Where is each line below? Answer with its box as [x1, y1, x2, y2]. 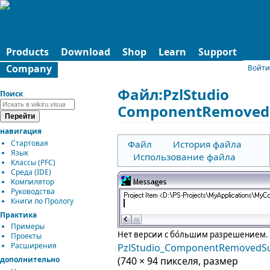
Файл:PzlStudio [118, 84, 230, 104]
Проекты [11, 231, 42, 242]
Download [61, 45, 110, 58]
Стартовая [11, 137, 48, 148]
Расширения [11, 240, 57, 251]
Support [198, 45, 237, 58]
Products [6, 45, 49, 58]
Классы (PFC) [11, 157, 55, 168]
